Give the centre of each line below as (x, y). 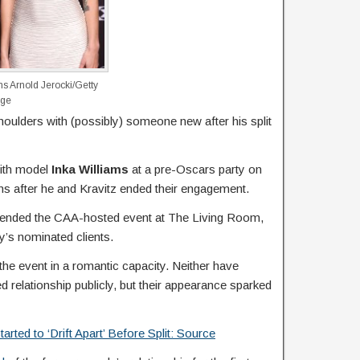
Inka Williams (90, 169)
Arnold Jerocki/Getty (54, 85)
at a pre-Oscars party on (195, 169)
